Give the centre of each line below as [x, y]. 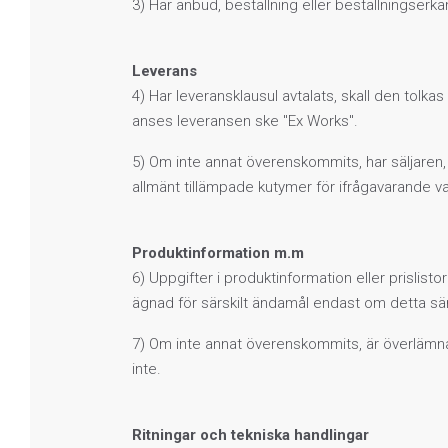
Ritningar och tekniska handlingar [250, 434]
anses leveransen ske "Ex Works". [245, 120]
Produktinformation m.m [218, 252]
